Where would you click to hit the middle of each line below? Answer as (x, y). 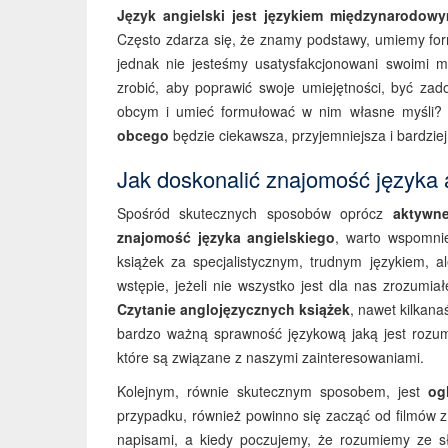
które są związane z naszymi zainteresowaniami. (270, 357)
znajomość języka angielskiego (226, 237)
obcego (143, 135)
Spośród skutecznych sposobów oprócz (255, 213)
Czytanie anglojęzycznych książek (234, 309)
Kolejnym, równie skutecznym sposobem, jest (273, 391)
